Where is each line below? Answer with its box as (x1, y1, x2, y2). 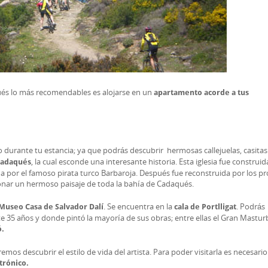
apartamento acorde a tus (154, 88, 249, 97)
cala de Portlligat (174, 202, 236, 211)
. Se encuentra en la (103, 201, 174, 212)
